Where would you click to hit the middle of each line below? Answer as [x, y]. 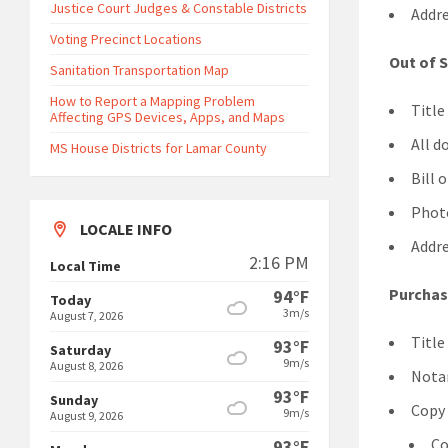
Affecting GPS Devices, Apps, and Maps [167, 117]
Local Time [85, 266]
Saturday [80, 350]
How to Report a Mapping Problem [152, 101]
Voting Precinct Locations [126, 39]
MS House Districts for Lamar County [158, 148]
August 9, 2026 [86, 415]
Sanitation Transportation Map [139, 70]
